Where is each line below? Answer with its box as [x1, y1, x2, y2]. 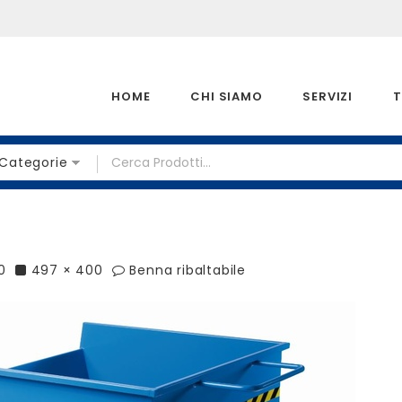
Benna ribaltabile [129, 261, 247, 279]
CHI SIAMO [190, 88, 263, 105]
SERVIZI [302, 88, 353, 105]
